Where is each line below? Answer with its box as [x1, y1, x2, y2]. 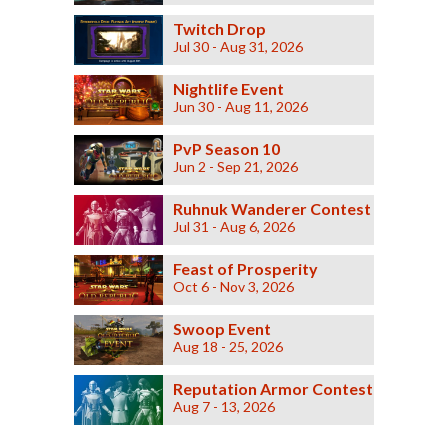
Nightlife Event [172, 79, 284, 99]
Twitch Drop [172, 19, 266, 39]
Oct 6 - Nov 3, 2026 [172, 278, 294, 296]
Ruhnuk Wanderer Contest [172, 199, 371, 219]
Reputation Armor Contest [172, 379, 373, 399]
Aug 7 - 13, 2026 [172, 398, 275, 416]
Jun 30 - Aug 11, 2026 [172, 98, 308, 116]
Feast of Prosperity [172, 259, 318, 279]
